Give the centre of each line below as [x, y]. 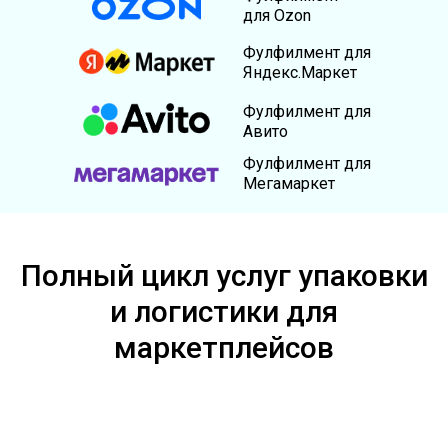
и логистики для [224, 311]
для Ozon [277, 15]
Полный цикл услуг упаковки [224, 275]
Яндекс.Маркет [300, 72]
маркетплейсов [224, 347]
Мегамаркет [289, 183]
